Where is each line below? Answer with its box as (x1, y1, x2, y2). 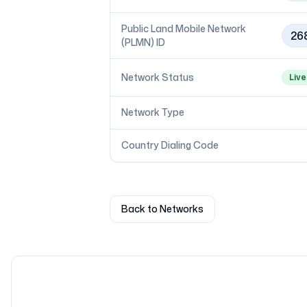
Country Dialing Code (121, 138, 219, 151)
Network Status (121, 71, 194, 84)
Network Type (121, 106, 184, 119)
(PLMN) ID (121, 36, 165, 49)
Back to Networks (121, 202, 204, 215)
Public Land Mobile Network (121, 22, 246, 35)
